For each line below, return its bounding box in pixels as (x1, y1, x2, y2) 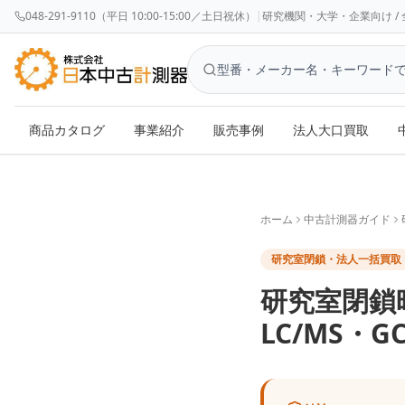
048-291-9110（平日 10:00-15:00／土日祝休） (25, 8, 256, 24)
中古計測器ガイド (304, 212, 391, 227)
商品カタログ (29, 121, 105, 138)
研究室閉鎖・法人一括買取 (271, 251, 401, 267)
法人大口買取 (293, 121, 369, 138)
